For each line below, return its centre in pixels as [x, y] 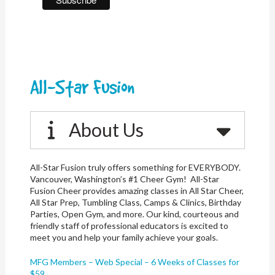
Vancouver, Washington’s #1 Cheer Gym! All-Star [124, 179]
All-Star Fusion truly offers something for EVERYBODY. [136, 167]
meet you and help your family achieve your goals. [124, 237]
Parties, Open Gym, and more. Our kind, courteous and [134, 214]
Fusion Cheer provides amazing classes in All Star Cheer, [137, 191]
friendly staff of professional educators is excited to [129, 226]
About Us [107, 130]
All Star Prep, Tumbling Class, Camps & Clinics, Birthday [135, 202]
